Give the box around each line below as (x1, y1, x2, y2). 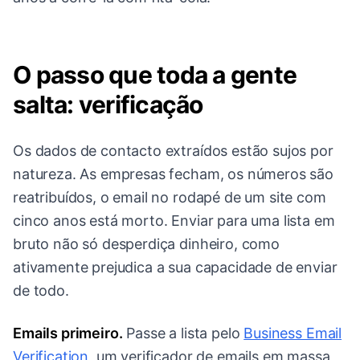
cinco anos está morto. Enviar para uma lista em (13, 212, 335, 230)
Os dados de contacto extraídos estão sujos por (13, 142, 333, 160)
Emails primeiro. (13, 325, 123, 342)
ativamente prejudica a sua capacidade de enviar (13, 259, 337, 276)
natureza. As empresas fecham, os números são (13, 166, 333, 183)
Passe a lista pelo (122, 325, 244, 342)
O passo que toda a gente (13, 60, 297, 90)
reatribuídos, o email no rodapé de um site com (13, 189, 326, 207)
